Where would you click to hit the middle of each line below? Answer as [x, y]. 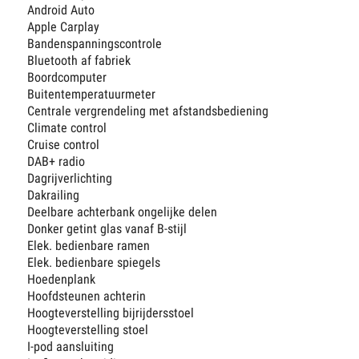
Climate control [67, 128]
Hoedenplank [62, 280]
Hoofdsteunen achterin [87, 296]
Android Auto [61, 10]
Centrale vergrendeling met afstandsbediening [148, 111]
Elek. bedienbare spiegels [94, 263]
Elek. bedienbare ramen [89, 246]
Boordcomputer [67, 78]
